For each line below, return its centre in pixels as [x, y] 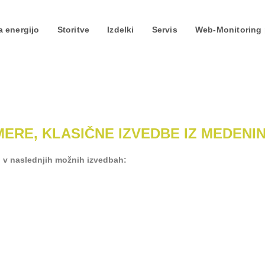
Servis [164, 30]
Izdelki [121, 30]
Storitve [73, 30]
